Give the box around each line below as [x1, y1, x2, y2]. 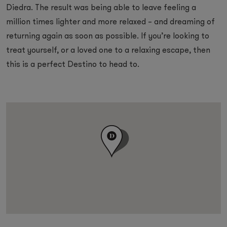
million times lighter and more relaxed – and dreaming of [6, 18, 215, 26]
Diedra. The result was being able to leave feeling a [6, 4, 196, 12]
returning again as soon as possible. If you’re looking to [6, 32, 209, 41]
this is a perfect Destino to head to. [6, 61, 139, 69]
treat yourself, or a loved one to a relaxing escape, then [6, 47, 210, 55]
